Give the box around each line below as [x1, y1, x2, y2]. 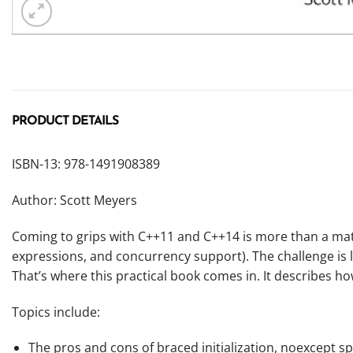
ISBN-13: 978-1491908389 [12, 155, 160, 173]
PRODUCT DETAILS [12, 115, 118, 128]
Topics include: [12, 303, 100, 321]
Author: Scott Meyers [12, 191, 137, 209]
